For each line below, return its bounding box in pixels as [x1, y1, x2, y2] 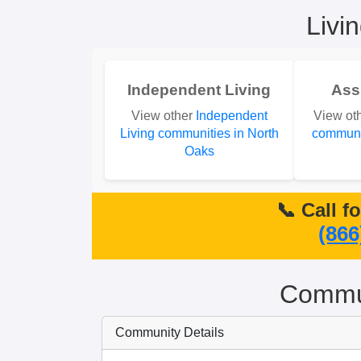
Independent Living [127, 81, 272, 98]
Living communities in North [119, 126, 279, 140]
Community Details [115, 325, 224, 339]
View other [131, 108, 196, 122]
